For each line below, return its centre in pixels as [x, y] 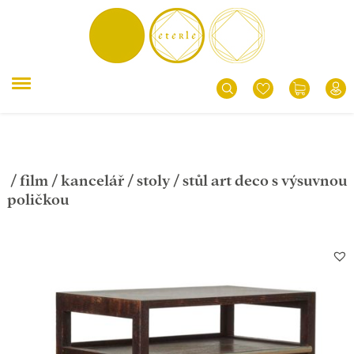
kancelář [92, 181]
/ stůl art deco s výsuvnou [258, 181]
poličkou [38, 200]
